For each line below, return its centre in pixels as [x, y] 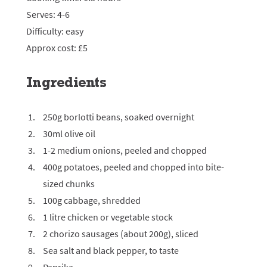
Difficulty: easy [55, 31]
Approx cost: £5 [57, 48]
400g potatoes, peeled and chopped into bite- [133, 167]
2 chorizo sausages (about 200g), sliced [121, 234]
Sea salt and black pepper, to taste [111, 250]
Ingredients [66, 82]
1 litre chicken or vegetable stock [108, 217]
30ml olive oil [69, 133]
